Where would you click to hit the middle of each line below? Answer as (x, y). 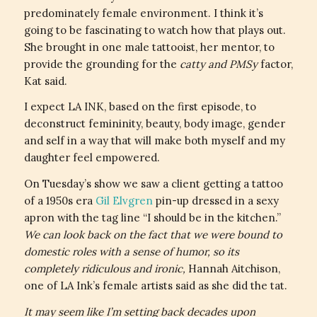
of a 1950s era (59, 201)
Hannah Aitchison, (232, 269)
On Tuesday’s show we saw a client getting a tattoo (153, 184)
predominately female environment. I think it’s (143, 13)
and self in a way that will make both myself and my (154, 141)
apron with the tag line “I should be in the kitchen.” (152, 218)
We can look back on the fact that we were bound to (153, 235)
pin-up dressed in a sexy (217, 201)
